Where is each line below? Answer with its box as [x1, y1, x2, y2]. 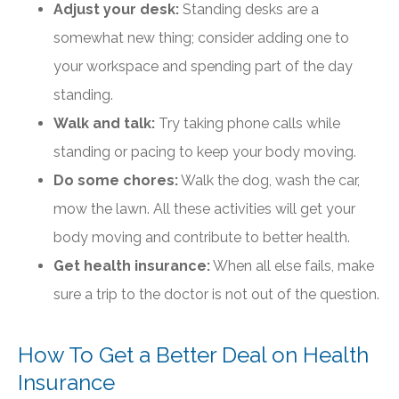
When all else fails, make [210, 257, 374, 275]
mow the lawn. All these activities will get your [53, 200, 355, 218]
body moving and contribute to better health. [53, 229, 354, 247]
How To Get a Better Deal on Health [18, 342, 369, 369]
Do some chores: [53, 172, 178, 190]
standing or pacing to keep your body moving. [53, 143, 356, 161]
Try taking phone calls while [155, 115, 340, 133]
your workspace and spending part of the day [53, 58, 353, 76]
